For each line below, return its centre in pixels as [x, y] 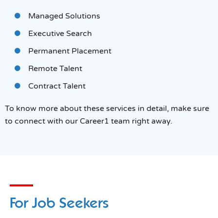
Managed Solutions [64, 16]
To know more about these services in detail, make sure [107, 108]
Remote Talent [55, 68]
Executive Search [60, 33]
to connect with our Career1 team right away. [89, 121]
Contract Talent [57, 86]
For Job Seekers [59, 202]
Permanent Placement [70, 51]
